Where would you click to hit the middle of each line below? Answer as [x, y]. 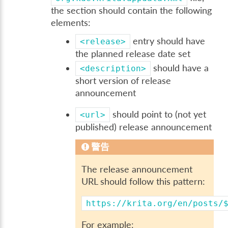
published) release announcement [144, 127]
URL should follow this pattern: [144, 182]
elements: [71, 22]
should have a [180, 68]
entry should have [168, 41]
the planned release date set [133, 53]
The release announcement [137, 169]
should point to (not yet [158, 114]
